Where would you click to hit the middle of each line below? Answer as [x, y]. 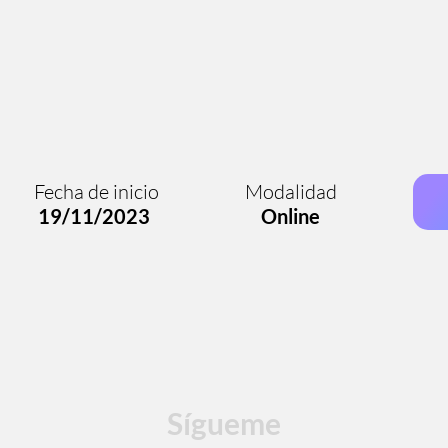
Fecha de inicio [98, 191]
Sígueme [224, 423]
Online [274, 216]
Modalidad [275, 191]
